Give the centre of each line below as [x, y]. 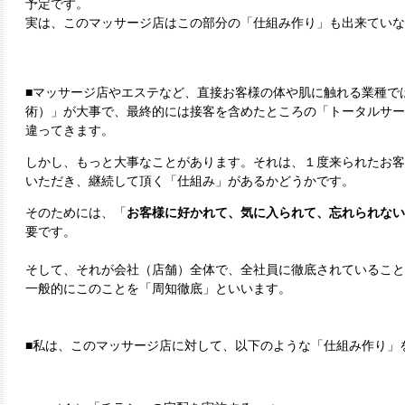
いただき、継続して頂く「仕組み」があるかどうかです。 [190, 181]
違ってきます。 [70, 131]
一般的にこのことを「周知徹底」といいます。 [158, 289]
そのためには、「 [76, 213]
